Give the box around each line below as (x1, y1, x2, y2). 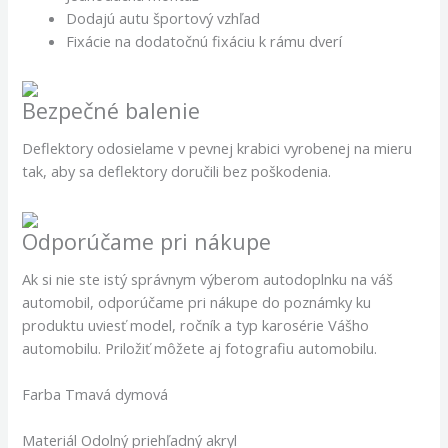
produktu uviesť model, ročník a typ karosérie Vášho (22, 314, 370, 335)
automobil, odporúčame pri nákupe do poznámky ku (22, 291, 372, 312)
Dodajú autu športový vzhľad (66, 7, 261, 28)
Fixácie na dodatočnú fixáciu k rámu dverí (66, 30, 343, 51)
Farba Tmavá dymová (22, 384, 169, 405)
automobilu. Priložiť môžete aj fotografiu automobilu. (22, 337, 378, 358)
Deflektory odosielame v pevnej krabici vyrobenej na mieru (22, 138, 413, 159)
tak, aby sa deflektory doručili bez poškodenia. (22, 161, 332, 182)
